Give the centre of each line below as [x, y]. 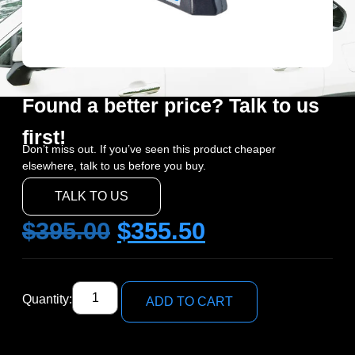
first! [44, 137]
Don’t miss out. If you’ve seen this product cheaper [149, 149]
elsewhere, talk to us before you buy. [114, 165]
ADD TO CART [190, 302]
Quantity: [47, 300]
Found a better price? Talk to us [171, 105]
